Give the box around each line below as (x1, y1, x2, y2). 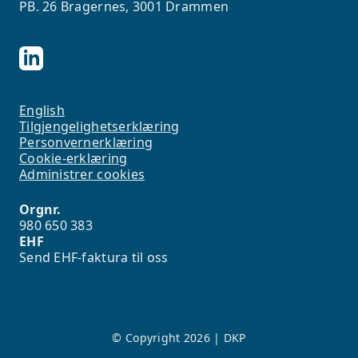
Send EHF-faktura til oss (19, 249, 169, 267)
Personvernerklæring (19, 133, 153, 152)
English (19, 101, 65, 120)
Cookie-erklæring (19, 149, 128, 168)
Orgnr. (19, 201, 65, 219)
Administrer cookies (19, 165, 145, 184)
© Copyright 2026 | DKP (112, 330, 246, 346)
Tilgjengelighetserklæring (19, 117, 180, 136)
